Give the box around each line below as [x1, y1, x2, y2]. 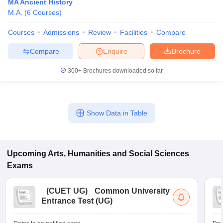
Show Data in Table [86, 109, 147, 117]
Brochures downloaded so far [82, 67, 163, 74]
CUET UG [49, 187, 85, 195]
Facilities [120, 28, 147, 36]
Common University [95, 187, 170, 195]
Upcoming [7, 149, 46, 158]
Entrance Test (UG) [41, 197, 112, 205]
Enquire [103, 47, 127, 55]
